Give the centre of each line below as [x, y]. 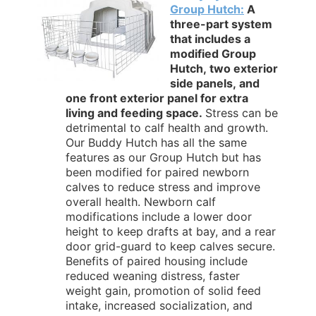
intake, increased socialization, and [159, 305]
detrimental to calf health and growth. [167, 127]
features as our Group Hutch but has [163, 157]
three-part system [221, 24]
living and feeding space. [135, 113]
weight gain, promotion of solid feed [163, 290]
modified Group [213, 53]
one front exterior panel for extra [157, 98]
